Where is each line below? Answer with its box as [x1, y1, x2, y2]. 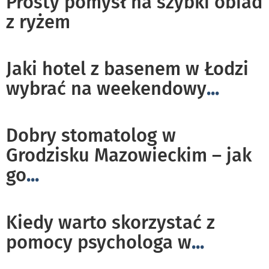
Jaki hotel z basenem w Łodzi [6, 57, 249, 80]
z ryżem [6, 10, 70, 33]
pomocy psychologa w [6, 231, 192, 253]
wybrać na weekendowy [6, 77, 207, 100]
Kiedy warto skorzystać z [6, 211, 215, 234]
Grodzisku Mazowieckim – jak [6, 144, 252, 166]
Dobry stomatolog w [6, 124, 176, 147]
